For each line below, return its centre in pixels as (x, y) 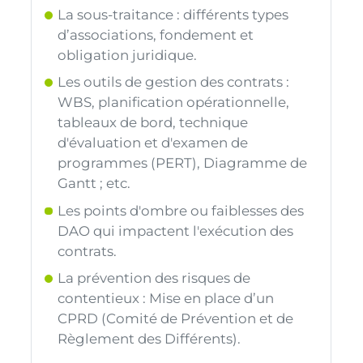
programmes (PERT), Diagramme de (183, 163)
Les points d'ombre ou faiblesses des (181, 210)
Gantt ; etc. (94, 184)
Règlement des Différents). (149, 339)
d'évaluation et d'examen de (153, 143)
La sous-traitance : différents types (173, 15)
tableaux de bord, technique (153, 123)
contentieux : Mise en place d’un (166, 299)
